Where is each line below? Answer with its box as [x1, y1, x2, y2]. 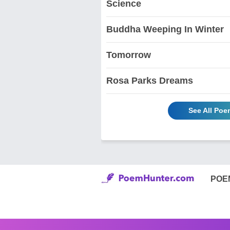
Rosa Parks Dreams [106, 75, 193, 86]
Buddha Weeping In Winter [106, 24, 224, 34]
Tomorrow [106, 49, 151, 60]
